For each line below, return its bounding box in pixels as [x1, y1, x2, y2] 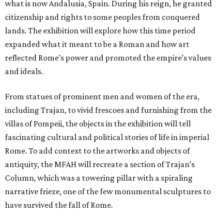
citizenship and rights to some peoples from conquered [5, 12, 200, 22]
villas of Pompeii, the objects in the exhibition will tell [5, 119, 191, 129]
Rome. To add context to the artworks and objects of [5, 146, 190, 156]
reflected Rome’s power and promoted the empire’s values [5, 53, 211, 63]
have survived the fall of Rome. [5, 200, 113, 210]
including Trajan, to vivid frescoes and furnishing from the [5, 105, 212, 115]
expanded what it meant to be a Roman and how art [5, 39, 189, 49]
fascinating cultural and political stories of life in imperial [5, 132, 209, 142]
